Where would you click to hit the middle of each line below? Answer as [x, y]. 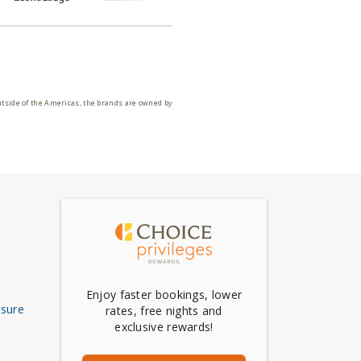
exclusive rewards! [164, 327]
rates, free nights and [164, 311]
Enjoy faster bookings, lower [164, 295]
